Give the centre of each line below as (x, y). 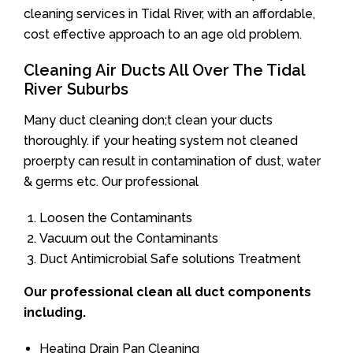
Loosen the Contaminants (116, 218)
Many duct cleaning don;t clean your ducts (148, 120)
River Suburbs (76, 89)
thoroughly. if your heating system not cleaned (161, 141)
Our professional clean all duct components (167, 292)
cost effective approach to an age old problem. (163, 34)
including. (55, 312)
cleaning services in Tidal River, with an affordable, (169, 14)
